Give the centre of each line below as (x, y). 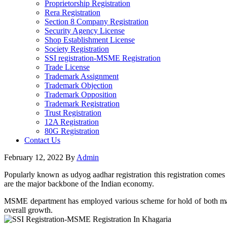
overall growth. (28, 210)
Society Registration (77, 49)
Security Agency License (85, 31)
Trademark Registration (82, 104)
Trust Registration (73, 113)
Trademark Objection (79, 85)
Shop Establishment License (90, 40)
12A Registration (72, 122)
